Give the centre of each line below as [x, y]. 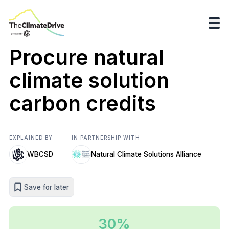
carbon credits [83, 104]
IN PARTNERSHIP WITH [106, 138]
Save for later [47, 187]
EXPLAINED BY [31, 138]
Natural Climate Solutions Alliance [146, 154]
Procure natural [87, 58]
